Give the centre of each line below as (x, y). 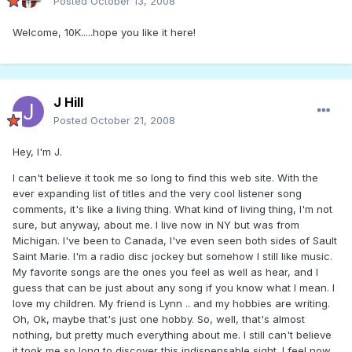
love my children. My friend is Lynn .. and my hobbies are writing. (171, 304)
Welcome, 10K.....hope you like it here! (104, 33)
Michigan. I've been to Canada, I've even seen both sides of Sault (175, 241)
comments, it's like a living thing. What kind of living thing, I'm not (172, 209)
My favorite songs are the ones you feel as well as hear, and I (165, 272)
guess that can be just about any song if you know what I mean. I (174, 288)
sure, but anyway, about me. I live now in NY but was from (156, 225)
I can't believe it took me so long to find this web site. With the (165, 178)
